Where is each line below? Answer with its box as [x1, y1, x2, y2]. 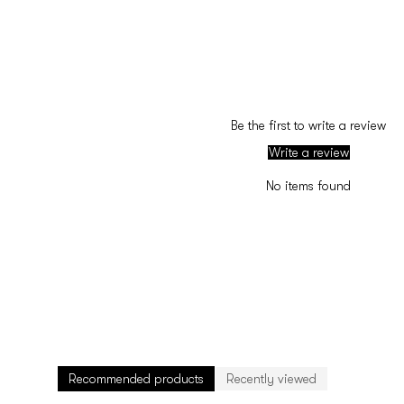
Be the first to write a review [231, 117, 386, 133]
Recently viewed [226, 371, 317, 386]
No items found [266, 178, 351, 193]
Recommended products [69, 371, 204, 386]
